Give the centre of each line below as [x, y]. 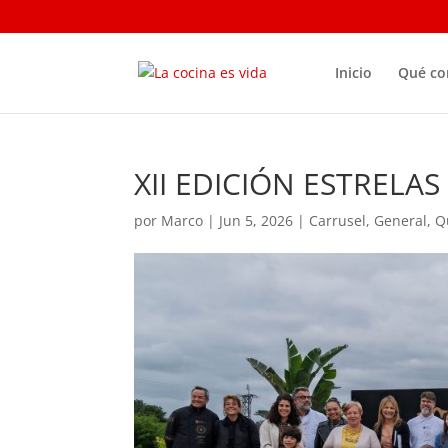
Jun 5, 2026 [256, 220]
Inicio [353, 72]
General [401, 220]
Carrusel [338, 220]
